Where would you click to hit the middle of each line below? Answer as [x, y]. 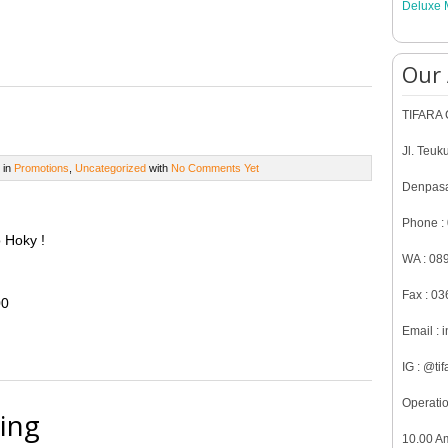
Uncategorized [110, 168]
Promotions [41, 168]
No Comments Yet [214, 168]
